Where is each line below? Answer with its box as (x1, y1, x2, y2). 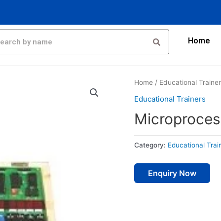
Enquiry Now (148, 168, 196, 179)
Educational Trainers (134, 94, 206, 104)
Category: (134, 141, 168, 149)
